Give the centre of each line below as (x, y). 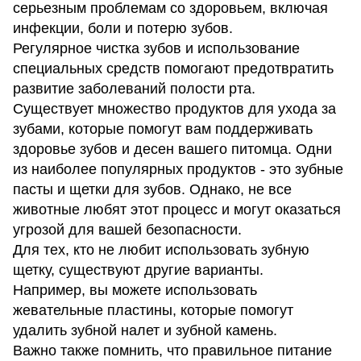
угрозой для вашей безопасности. (127, 230)
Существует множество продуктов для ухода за (174, 109)
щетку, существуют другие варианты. (138, 270)
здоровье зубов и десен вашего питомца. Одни (172, 149)
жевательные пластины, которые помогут (153, 311)
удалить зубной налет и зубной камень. (145, 331)
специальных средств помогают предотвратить (173, 69)
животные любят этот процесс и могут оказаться (177, 210)
